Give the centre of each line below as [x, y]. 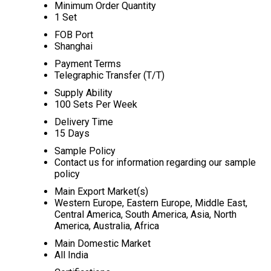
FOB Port [73, 35]
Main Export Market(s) [101, 191]
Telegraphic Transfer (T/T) [109, 75]
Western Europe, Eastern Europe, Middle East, [151, 203]
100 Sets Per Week [96, 104]
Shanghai [73, 46]
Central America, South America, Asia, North [145, 214]
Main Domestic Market [102, 243]
